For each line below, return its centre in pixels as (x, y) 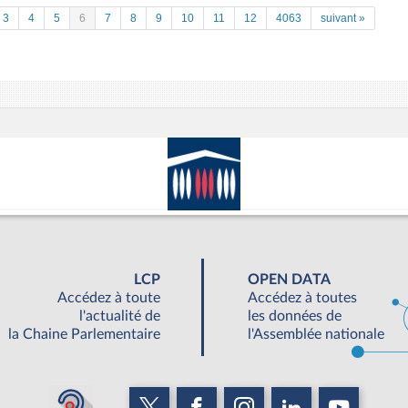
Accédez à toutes (302, 298)
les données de (295, 316)
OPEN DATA (289, 280)
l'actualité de (119, 316)
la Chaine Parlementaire (84, 335)
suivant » (343, 18)
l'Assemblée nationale (316, 335)
